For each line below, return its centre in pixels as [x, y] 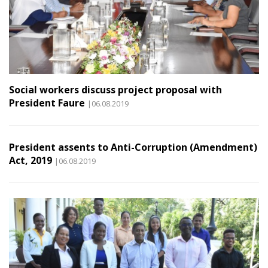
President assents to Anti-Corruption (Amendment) [133, 147]
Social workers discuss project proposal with [115, 89]
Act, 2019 [31, 160]
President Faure [47, 103]
